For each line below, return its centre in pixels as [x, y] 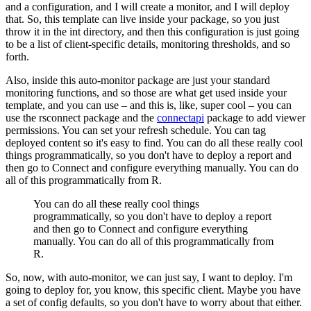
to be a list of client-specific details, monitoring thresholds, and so [148, 44]
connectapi [180, 117]
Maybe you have [264, 289]
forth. [17, 56]
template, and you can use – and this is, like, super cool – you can [149, 105]
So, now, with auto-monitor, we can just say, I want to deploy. [141, 277]
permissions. [33, 130]
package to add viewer [255, 117]
